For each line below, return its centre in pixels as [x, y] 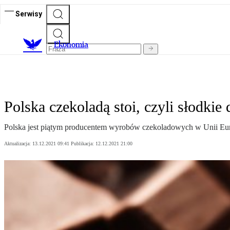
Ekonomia [71, 45]
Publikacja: [83, 144]
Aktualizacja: [18, 144]
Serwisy [29, 14]
